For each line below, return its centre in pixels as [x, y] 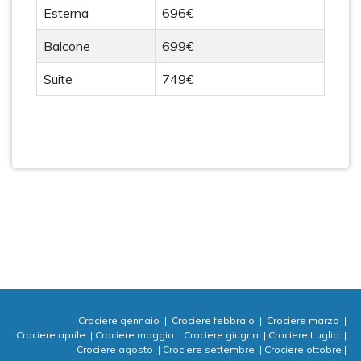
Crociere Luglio [305, 335]
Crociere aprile [52, 335]
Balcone [67, 46]
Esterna [66, 13]
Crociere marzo [304, 320]
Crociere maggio [136, 335]
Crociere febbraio [214, 320]
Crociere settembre [210, 349]
